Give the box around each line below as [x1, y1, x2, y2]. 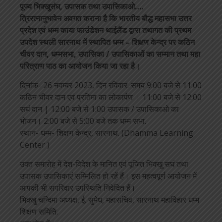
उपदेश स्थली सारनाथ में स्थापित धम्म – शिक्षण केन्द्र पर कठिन [20, 37, 195, 48]
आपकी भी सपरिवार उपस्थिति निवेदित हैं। [20, 182, 136, 193]
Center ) [20, 139, 50, 150]
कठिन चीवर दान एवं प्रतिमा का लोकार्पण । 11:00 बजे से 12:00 [20, 92, 202, 103]
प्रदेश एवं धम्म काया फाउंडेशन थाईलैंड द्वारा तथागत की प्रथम [20, 25, 191, 36]
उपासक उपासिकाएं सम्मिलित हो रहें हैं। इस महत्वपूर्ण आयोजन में [20, 170, 197, 181]
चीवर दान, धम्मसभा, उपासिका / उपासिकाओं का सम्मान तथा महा [20, 49, 200, 59]
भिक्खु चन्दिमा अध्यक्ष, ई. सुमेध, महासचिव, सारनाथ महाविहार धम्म [20, 194, 199, 205]
